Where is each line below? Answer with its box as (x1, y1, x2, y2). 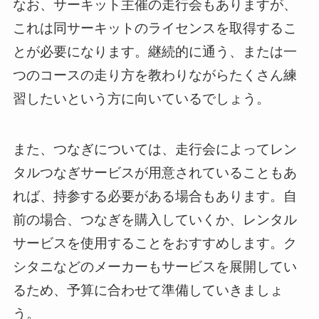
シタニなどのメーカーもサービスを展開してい (12, 258, 297, 274)
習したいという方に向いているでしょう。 (12, 91, 270, 107)
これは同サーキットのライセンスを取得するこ (12, 21, 297, 36)
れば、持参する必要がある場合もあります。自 (12, 188, 297, 204)
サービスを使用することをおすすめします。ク (12, 235, 297, 251)
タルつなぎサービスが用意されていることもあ (12, 164, 297, 180)
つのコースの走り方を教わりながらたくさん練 (12, 68, 297, 83)
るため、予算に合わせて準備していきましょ (12, 282, 283, 298)
